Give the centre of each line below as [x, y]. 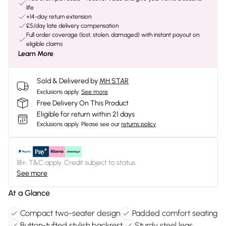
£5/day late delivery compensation [72, 26]
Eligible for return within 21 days [86, 114]
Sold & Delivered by [67, 81]
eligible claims [44, 44]
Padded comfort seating [175, 213]
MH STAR [114, 81]
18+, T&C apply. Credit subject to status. [76, 163]
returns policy [138, 124]
